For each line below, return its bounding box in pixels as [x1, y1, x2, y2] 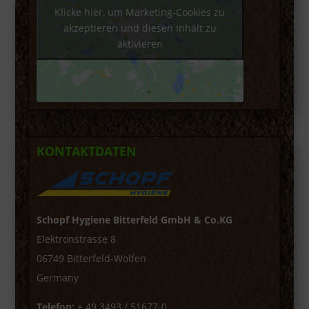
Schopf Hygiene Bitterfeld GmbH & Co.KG [36, 212, 232, 226]
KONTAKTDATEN [36, 142, 137, 159]
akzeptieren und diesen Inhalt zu [63, 21, 217, 34]
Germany [36, 270, 79, 284]
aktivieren [117, 37, 163, 50]
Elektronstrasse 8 [36, 232, 116, 246]
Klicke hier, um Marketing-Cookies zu [54, 5, 226, 19]
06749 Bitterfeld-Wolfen [36, 251, 146, 265]
